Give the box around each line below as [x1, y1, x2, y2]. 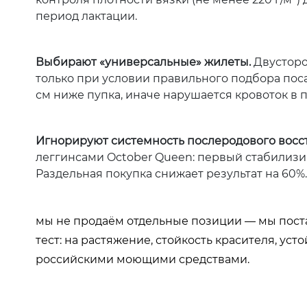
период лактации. [36, 9, 137, 23]
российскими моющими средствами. [36, 252, 249, 266]
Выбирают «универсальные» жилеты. [36, 55, 251, 69]
